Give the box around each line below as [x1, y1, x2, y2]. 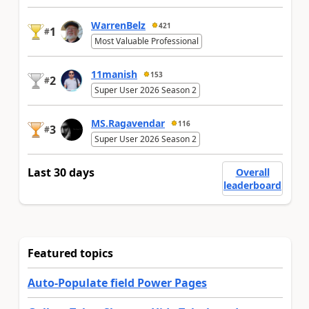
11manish [91, 68, 137, 81]
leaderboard [223, 179, 281, 192]
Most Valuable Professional [94, 35, 199, 47]
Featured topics [28, 246, 113, 261]
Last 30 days [28, 165, 94, 180]
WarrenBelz [91, 19, 146, 32]
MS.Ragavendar [91, 117, 165, 130]
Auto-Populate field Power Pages [28, 275, 207, 290]
